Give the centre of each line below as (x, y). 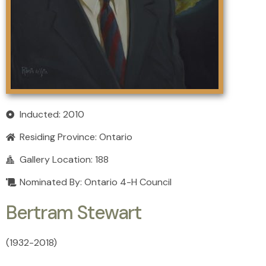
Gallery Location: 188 (64, 160)
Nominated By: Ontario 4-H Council (95, 182)
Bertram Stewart (74, 213)
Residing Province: (59, 137)
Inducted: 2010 (52, 115)
